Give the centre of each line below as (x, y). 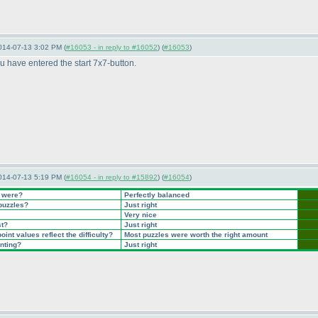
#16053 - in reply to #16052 (112, 47)
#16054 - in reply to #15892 (112, 177)
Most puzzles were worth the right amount (195, 235)
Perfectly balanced (156, 195)
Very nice (139, 215)
